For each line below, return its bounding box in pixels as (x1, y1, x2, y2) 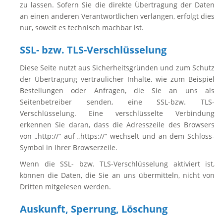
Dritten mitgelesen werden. (20, 182, 111, 191)
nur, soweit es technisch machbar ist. (20, 23, 144, 32)
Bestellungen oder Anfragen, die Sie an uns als (20, 86, 215, 95)
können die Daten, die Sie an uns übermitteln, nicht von (20, 170, 215, 180)
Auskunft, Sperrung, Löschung (20, 202, 167, 216)
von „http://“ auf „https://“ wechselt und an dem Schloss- (20, 131, 215, 141)
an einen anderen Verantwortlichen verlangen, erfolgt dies (20, 11, 215, 21)
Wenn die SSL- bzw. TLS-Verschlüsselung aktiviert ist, (20, 159, 215, 168)
